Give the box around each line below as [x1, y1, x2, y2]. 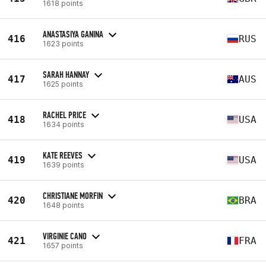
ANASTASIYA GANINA [43, 28, 103, 40]
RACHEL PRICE [43, 109, 86, 121]
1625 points [43, 79, 83, 88]
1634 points [43, 119, 84, 129]
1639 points [43, 160, 84, 169]
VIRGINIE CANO [43, 230, 87, 242]
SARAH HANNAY [43, 68, 89, 80]
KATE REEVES [43, 149, 83, 161]
